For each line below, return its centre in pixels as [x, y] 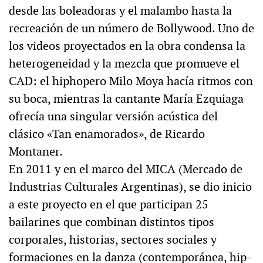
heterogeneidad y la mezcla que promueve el [124, 64]
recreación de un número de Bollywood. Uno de [131, 28]
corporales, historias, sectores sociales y [113, 240]
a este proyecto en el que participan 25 [109, 205]
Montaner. [36, 152]
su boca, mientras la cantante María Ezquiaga [126, 99]
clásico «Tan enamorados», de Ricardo [107, 134]
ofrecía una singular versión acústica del [113, 117]
